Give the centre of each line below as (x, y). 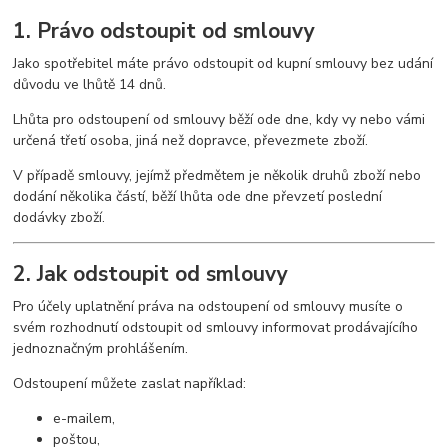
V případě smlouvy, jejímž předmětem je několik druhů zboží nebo (217, 175)
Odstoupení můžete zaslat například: (130, 383)
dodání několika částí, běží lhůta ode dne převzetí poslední (198, 196)
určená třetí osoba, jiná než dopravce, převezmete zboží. (191, 140)
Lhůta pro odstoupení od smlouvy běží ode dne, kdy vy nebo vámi (219, 119)
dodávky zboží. (59, 217)
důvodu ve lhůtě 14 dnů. (90, 84)
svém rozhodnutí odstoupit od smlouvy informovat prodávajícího (216, 327)
